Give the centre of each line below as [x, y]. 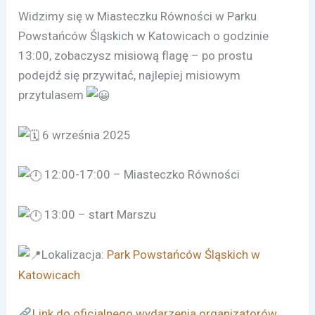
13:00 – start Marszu [99, 214]
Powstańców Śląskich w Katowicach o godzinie [144, 36]
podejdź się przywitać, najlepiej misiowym [130, 75]
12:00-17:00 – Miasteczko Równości [141, 175]
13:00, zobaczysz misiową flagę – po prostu [136, 55]
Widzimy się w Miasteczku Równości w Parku [138, 16]
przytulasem [53, 95]
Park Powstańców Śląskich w [182, 254]
